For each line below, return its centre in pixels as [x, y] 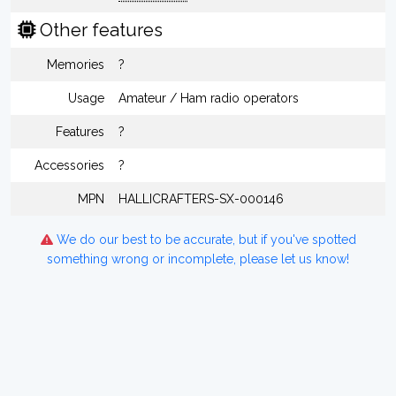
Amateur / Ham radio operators [209, 98]
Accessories [69, 165]
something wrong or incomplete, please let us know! [198, 259]
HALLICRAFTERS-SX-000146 [201, 199]
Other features [99, 30]
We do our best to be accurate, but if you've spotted [204, 240]
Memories [76, 65]
